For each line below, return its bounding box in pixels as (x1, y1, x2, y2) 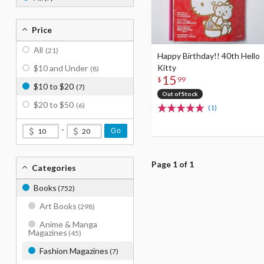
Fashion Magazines (39, 246, 108, 256)
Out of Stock (161, 90, 198, 98)
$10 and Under (34, 63, 88, 73)
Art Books (39, 201, 77, 211)
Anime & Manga (39, 219, 97, 229)
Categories (32, 163, 76, 173)
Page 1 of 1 (151, 159, 194, 170)
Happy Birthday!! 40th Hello (157, 51, 260, 61)
